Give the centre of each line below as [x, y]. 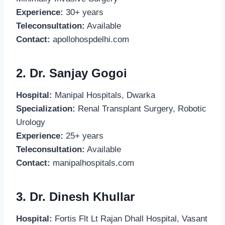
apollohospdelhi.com [90, 39]
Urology [31, 122]
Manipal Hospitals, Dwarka [104, 95]
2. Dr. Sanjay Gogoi [72, 73]
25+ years [83, 136]
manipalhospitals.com [92, 163]
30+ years [83, 12]
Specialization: [46, 108]
